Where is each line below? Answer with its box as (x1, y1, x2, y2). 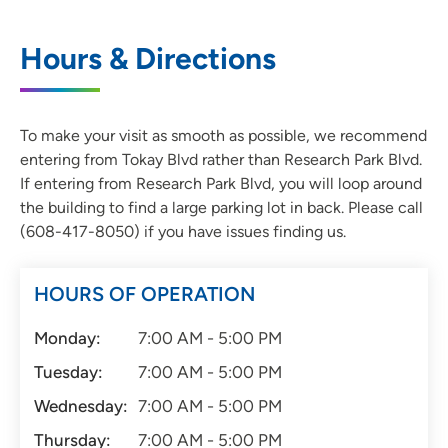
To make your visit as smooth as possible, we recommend (20, 126, 427, 146)
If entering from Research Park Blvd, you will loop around (20, 174, 422, 194)
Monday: (34, 328, 101, 349)
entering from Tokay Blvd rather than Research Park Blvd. (20, 150, 422, 170)
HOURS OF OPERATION (34, 282, 255, 307)
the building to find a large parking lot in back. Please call (20, 198, 423, 218)
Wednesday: (34, 396, 128, 417)
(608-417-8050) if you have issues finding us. (20, 222, 346, 242)
